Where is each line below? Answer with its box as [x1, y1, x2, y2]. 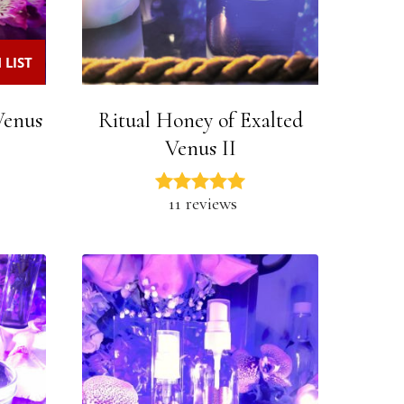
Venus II [164, 134, 236, 161]
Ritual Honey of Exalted [97, 106, 303, 133]
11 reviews [168, 192, 237, 215]
